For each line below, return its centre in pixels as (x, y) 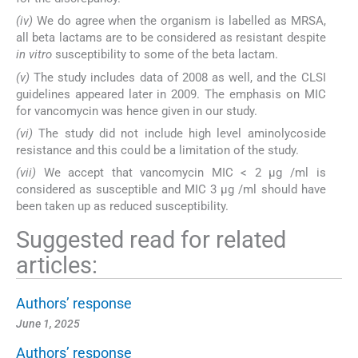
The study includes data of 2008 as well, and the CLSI (178, 77)
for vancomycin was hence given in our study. (137, 111)
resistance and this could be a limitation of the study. (157, 150)
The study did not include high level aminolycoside (179, 133)
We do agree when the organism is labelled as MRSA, (179, 21)
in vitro (34, 55)
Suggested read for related (151, 239)
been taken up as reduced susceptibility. (122, 207)
